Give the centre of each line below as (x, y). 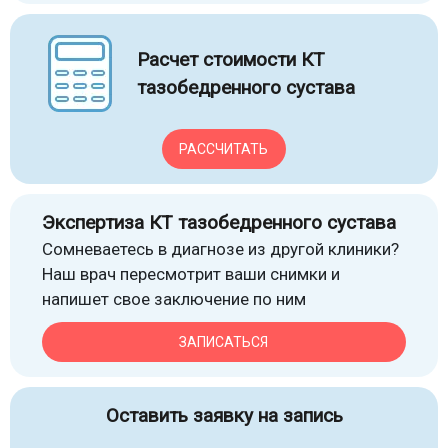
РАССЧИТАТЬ (223, 148)
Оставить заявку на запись (224, 415)
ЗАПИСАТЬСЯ (223, 341)
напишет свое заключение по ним (174, 299)
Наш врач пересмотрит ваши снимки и (191, 274)
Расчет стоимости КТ (231, 59)
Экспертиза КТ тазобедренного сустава (219, 222)
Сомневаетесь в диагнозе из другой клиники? (220, 249)
